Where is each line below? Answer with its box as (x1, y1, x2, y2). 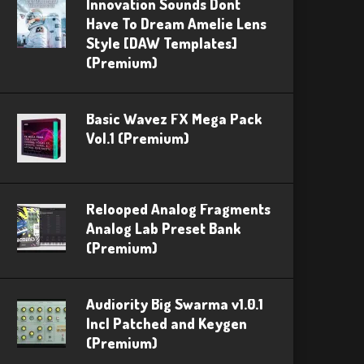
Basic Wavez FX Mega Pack (86, 110, 262, 128)
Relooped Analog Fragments (86, 200, 271, 219)
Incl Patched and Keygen (86, 314, 247, 333)
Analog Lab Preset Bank (86, 219, 240, 238)
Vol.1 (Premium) (86, 129, 189, 148)
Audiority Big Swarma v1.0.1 (86, 295, 263, 314)
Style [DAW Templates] (86, 34, 237, 53)
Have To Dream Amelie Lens (86, 15, 266, 33)
